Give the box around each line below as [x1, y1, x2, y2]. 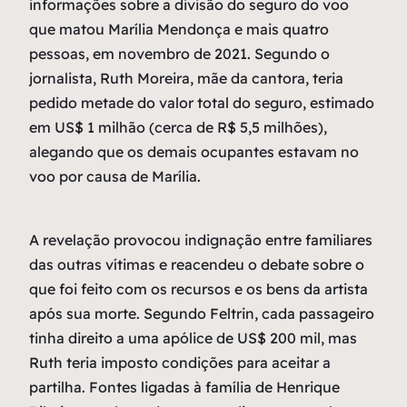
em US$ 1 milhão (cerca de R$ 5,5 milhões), [29, 118, 327, 137]
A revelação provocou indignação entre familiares [29, 231, 372, 250]
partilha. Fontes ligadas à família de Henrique [29, 378, 340, 397]
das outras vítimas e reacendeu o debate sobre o [29, 255, 364, 274]
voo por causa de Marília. [29, 167, 201, 186]
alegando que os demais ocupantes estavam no [29, 143, 359, 162]
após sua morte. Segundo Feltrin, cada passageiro [29, 304, 374, 323]
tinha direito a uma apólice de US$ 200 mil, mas [29, 329, 357, 348]
